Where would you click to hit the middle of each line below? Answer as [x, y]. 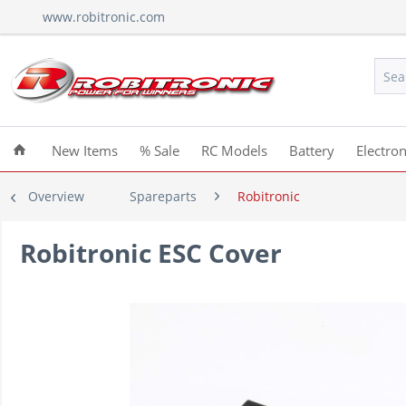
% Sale [159, 150]
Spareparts [163, 196]
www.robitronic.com [104, 17]
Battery [312, 150]
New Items [85, 150]
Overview [56, 196]
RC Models [234, 150]
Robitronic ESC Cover [151, 253]
